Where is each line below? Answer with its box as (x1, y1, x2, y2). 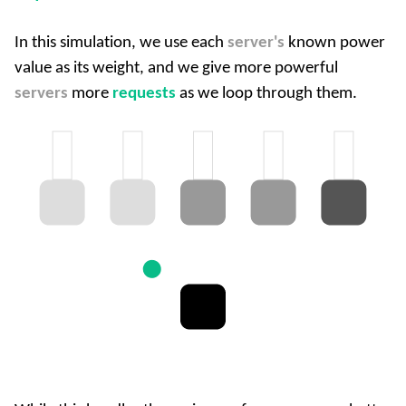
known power (285, 34, 385, 52)
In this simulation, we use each (14, 34, 227, 52)
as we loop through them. (176, 84, 357, 102)
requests (112, 84, 176, 102)
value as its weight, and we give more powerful (14, 59, 338, 77)
